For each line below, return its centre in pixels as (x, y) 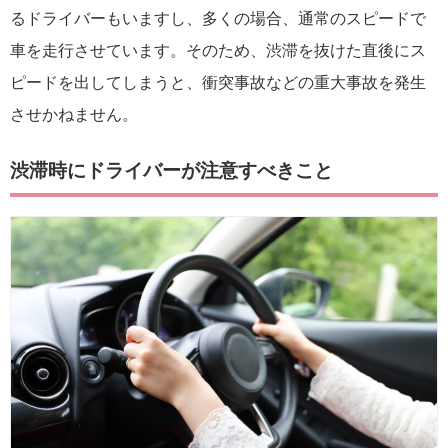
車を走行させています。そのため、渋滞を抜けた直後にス (218, 51)
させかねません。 (74, 115)
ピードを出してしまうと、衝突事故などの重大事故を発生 (218, 83)
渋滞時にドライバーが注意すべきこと (171, 171)
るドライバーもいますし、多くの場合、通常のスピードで (218, 19)
